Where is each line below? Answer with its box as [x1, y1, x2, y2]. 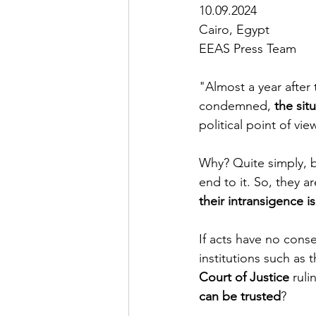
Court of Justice [199, 269, 293, 286]
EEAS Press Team [199, 41, 296, 57]
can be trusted [199, 288, 281, 305]
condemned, [199, 98, 274, 114]
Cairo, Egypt [199, 22, 269, 38]
